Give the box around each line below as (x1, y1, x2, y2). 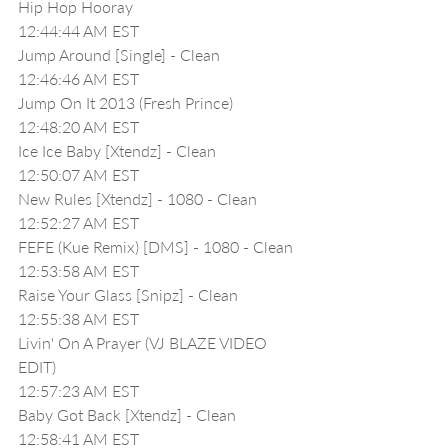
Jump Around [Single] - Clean (18, 45, 220, 64)
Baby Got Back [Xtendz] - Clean (18, 405, 236, 424)
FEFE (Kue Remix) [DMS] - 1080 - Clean (18, 237, 293, 256)
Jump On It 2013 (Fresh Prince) (18, 93, 233, 112)
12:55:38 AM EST (18, 309, 139, 328)
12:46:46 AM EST (18, 69, 139, 88)
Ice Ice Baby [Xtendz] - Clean (18, 141, 216, 160)
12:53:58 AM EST (18, 261, 139, 280)
